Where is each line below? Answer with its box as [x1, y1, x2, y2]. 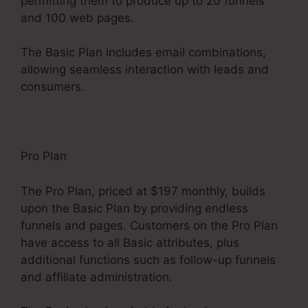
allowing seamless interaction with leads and [21, 63, 269, 77]
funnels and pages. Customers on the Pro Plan [21, 218, 278, 232]
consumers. [21, 80, 85, 94]
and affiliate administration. [21, 269, 173, 284]
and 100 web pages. [21, 10, 134, 25]
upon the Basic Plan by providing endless [21, 201, 248, 215]
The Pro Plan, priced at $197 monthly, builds [21, 184, 265, 198]
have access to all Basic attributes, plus [21, 235, 239, 250]
